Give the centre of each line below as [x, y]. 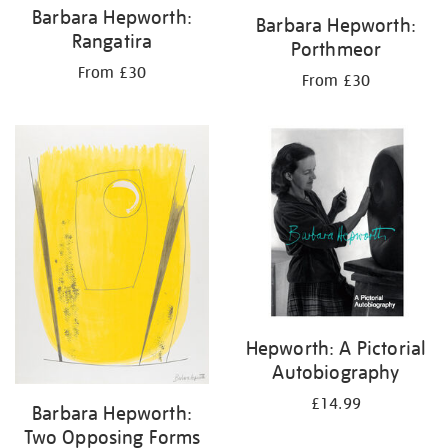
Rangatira [112, 41]
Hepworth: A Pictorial [336, 348]
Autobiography [336, 372]
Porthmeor [336, 49]
